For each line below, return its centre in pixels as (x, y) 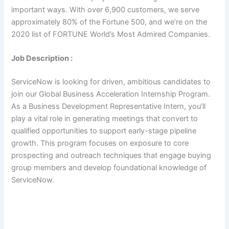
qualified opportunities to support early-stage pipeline (104, 131)
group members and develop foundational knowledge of (109, 168)
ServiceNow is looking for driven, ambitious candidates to (111, 82)
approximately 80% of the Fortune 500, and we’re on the (109, 22)
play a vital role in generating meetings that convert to (105, 119)
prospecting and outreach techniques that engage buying (111, 156)
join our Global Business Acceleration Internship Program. (111, 94)
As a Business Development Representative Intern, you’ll (109, 107)
